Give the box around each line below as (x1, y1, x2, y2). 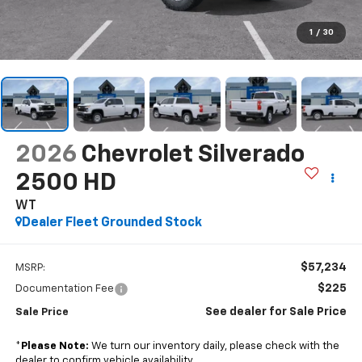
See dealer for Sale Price (205, 306, 347, 318)
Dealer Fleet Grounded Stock (21, 216, 202, 229)
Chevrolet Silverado (80, 142, 305, 167)
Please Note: (20, 341, 89, 352)
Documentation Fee (15, 284, 114, 295)
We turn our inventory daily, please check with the (88, 341, 339, 352)
